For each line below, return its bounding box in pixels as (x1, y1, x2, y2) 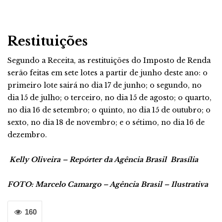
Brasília (168, 155, 198, 164)
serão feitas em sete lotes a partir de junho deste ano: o (7, 68, 208, 77)
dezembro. (7, 130, 47, 139)
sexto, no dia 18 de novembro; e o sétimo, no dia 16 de (7, 118, 205, 127)
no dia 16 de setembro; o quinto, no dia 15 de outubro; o (7, 106, 211, 114)
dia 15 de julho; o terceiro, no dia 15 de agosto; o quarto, (7, 93, 212, 102)
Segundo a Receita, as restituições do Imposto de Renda (7, 56, 211, 65)
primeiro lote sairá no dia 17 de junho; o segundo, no (7, 81, 202, 90)
